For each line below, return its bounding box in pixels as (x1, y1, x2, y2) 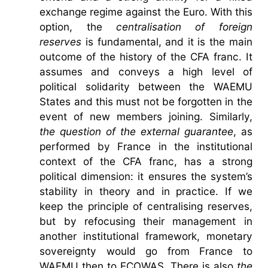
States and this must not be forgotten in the (39, 95, 252, 108)
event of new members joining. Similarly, (39, 109, 252, 123)
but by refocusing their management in (39, 214, 252, 227)
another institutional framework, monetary (39, 229, 252, 242)
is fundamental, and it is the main (81, 35, 252, 48)
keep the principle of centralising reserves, (39, 199, 252, 212)
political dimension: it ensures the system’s (39, 169, 252, 182)
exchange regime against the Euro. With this (39, 5, 252, 18)
